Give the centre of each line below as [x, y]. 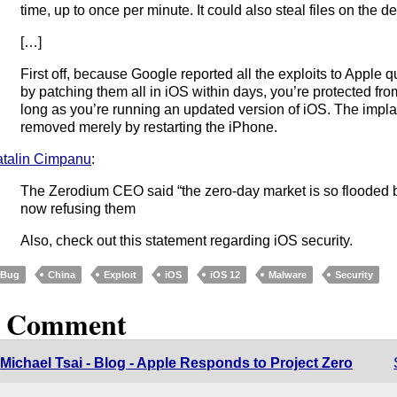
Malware [288, 274]
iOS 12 [226, 274]
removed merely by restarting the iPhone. [149, 127]
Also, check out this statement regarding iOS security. [187, 240]
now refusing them [78, 208]
